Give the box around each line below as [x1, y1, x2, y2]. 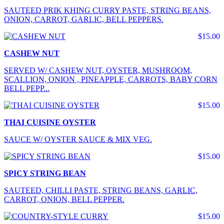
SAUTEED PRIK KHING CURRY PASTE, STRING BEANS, [4, 5, 211, 14]
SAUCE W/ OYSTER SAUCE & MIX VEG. [4, 134, 152, 143]
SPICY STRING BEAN [4, 168, 86, 177]
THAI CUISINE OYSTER [4, 117, 96, 126]
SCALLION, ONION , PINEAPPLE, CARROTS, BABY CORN [4, 74, 217, 83]
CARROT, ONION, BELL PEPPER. [4, 194, 124, 203]
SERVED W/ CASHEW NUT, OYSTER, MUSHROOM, [4, 65, 192, 74]
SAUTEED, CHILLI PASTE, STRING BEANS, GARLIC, [4, 185, 197, 194]
